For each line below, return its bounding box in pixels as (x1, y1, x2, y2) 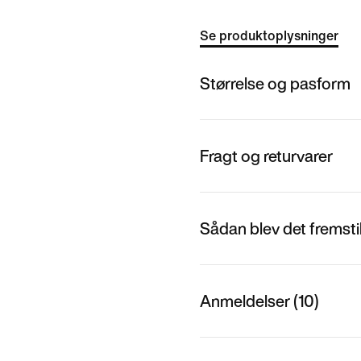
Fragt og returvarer (200, 143, 333, 168)
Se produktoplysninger (200, 29, 338, 43)
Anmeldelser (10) (200, 288, 319, 313)
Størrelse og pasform (200, 71, 351, 95)
